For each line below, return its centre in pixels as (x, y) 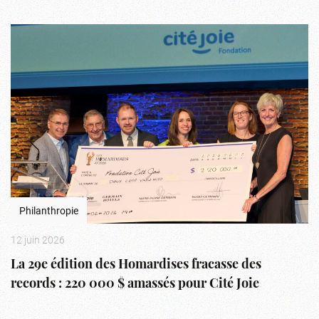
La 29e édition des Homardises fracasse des (136, 265)
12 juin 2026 (38, 239)
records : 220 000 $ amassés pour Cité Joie (135, 284)
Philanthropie (49, 210)
